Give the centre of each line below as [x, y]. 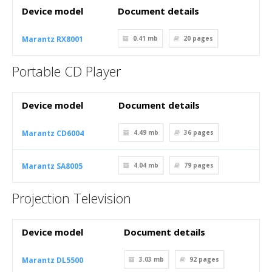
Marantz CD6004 [53, 133]
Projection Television [72, 198]
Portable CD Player [66, 71]
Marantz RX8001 [53, 39]
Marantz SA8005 [52, 166]
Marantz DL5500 [53, 260]
